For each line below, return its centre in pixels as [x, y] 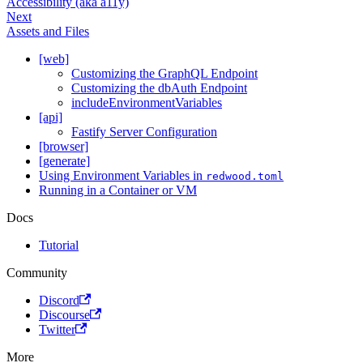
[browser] [64, 146]
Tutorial [59, 245]
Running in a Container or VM [118, 190]
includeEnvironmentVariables [147, 102]
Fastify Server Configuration [144, 131]
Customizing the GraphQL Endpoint [164, 73]
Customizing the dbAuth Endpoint [159, 88]
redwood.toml [245, 176]
